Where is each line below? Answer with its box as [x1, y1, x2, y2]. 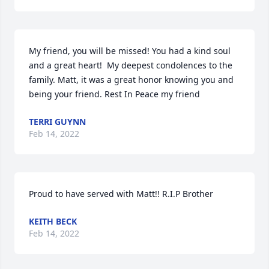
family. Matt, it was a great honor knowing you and [29, 74, 234, 85]
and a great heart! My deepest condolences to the [29, 59, 232, 71]
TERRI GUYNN [29, 116, 86, 127]
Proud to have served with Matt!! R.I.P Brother [29, 188, 213, 199]
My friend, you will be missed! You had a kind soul [29, 45, 231, 56]
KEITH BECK [29, 216, 77, 227]
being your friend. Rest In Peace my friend [29, 88, 200, 100]
